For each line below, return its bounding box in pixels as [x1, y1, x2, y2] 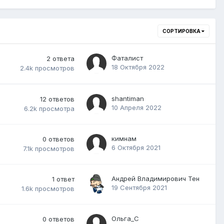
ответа [52, 54, 74, 62]
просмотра [39, 104, 74, 113]
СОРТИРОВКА [162, 27, 201, 34]
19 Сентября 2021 [111, 183, 167, 191]
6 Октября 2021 [111, 143, 160, 151]
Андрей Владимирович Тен [111, 174, 199, 182]
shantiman [111, 94, 144, 102]
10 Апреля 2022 [111, 103, 161, 111]
